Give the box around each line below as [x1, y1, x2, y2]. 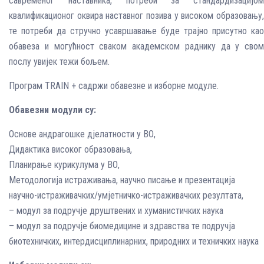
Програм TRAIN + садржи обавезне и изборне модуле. [9, 80, 219, 91]
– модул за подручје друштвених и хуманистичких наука [9, 205, 223, 216]
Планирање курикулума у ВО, [9, 159, 120, 170]
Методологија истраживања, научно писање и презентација [9, 174, 235, 186]
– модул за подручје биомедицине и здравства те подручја [9, 220, 235, 232]
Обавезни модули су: [9, 104, 96, 115]
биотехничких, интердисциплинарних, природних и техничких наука [9, 236, 259, 247]
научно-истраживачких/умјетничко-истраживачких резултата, [9, 190, 243, 201]
